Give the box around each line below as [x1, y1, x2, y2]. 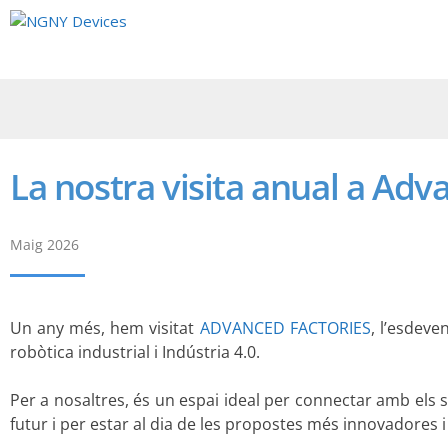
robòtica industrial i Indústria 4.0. [10, 341, 260, 363]
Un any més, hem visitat [10, 317, 200, 339]
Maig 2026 [10, 235, 79, 254]
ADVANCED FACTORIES [199, 317, 371, 339]
